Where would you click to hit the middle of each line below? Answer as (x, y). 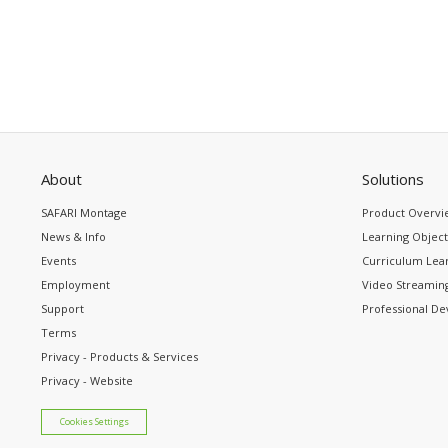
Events (58, 260)
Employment (75, 284)
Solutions (393, 178)
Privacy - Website (87, 380)
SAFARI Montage (84, 212)
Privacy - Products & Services (119, 356)
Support (62, 308)
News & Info (73, 236)
